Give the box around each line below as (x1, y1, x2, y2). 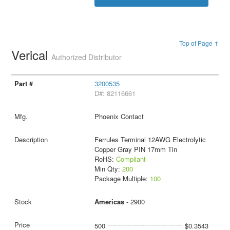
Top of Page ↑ (179, 38, 219, 47)
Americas (94, 196, 124, 206)
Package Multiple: (94, 173, 150, 183)
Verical (11, 45, 52, 64)
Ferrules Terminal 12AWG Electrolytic (94, 134, 206, 144)
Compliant (116, 154, 146, 164)
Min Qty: (94, 163, 122, 174)
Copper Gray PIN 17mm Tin (94, 144, 177, 154)
